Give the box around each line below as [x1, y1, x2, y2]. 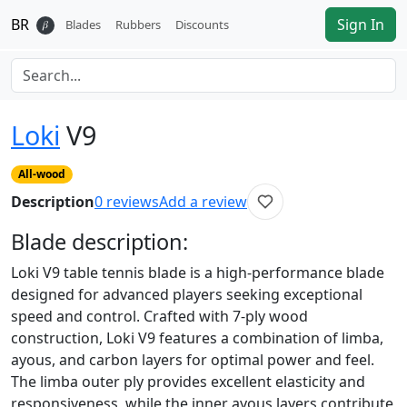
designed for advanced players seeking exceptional [11, 284, 362, 305]
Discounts [175, 15, 229, 33]
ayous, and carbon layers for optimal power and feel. [11, 350, 374, 371]
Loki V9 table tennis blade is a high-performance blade [11, 263, 384, 283]
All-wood [17, 166, 65, 183]
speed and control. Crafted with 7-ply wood [11, 306, 308, 327]
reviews [106, 192, 159, 213]
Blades [65, 15, 101, 33]
